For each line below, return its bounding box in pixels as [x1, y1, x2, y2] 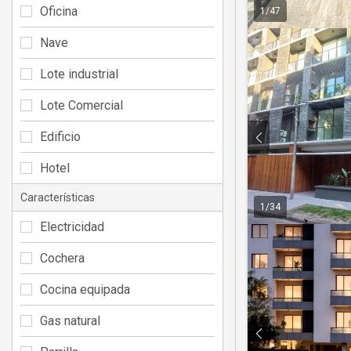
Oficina [40, 3, 78, 19]
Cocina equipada [40, 281, 130, 297]
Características [20, 190, 95, 204]
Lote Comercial [40, 97, 123, 113]
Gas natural [40, 313, 100, 328]
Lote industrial [40, 66, 118, 81]
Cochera [40, 250, 85, 266]
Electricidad [40, 219, 104, 234]
